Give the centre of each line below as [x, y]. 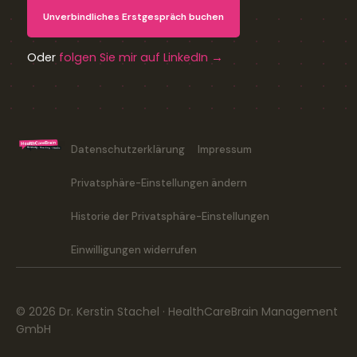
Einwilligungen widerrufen [134, 249]
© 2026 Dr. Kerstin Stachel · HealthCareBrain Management [177, 311]
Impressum [225, 149]
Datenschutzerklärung [128, 149]
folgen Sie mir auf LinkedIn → [141, 58]
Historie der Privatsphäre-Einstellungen [171, 216]
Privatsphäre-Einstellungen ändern [159, 182]
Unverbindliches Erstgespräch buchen [133, 16]
